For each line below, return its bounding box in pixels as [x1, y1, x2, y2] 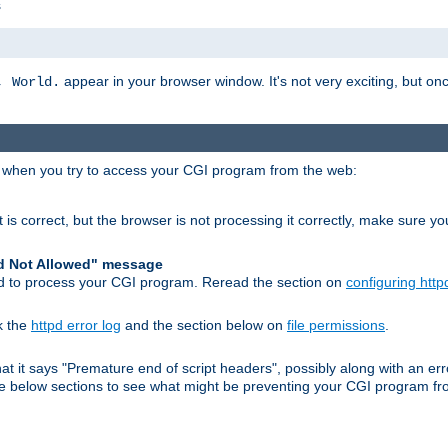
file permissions [287, 316, 385, 333]
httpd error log [31, 316, 121, 333]
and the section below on [121, 316, 287, 333]
